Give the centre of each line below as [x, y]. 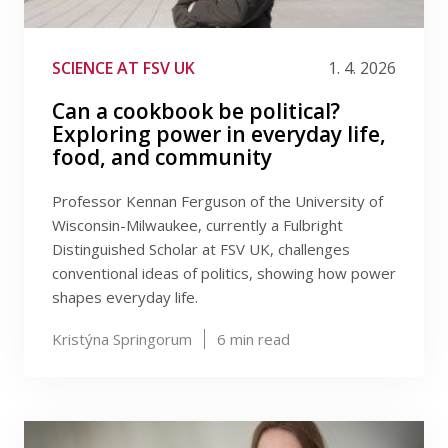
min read [258, 339]
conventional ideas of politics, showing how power [224, 273]
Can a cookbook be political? [196, 111]
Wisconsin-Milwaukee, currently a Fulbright [197, 225]
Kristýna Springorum [122, 339]
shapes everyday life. [125, 297]
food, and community [162, 157]
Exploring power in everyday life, [219, 134]
